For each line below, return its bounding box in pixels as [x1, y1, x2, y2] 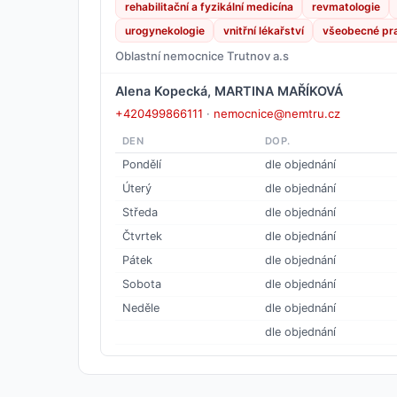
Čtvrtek [122, 229, 162, 243]
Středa [122, 205, 158, 219]
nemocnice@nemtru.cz [214, 105, 340, 121]
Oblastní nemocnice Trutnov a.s [115, 48, 289, 63]
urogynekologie [124, 23, 205, 37]
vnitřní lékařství [222, 23, 304, 37]
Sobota [122, 276, 161, 291]
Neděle [122, 300, 160, 315]
